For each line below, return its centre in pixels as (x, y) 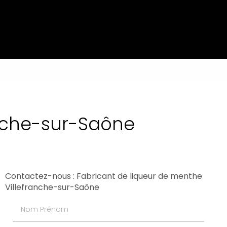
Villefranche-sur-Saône (52, 187)
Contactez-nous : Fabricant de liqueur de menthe (103, 176)
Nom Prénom (37, 203)
